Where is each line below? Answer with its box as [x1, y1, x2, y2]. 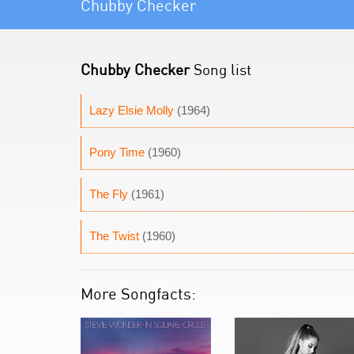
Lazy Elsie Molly [89, 104, 174, 117]
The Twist [89, 229, 139, 243]
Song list [190, 60, 251, 78]
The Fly [89, 187, 128, 201]
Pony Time [89, 145, 145, 159]
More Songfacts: [81, 284, 196, 303]
